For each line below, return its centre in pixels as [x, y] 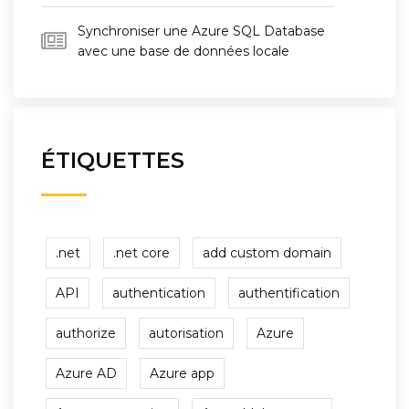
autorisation [186, 333]
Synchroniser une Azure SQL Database [201, 31]
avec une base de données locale [184, 51]
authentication [159, 293]
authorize [86, 333]
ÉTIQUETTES [113, 160]
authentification [289, 293]
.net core [142, 252]
